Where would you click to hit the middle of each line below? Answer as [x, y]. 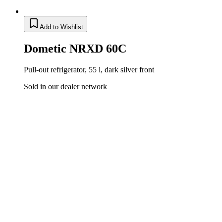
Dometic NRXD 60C [75, 48]
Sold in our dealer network [65, 86]
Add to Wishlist [61, 27]
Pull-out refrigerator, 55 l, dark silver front [89, 69]
